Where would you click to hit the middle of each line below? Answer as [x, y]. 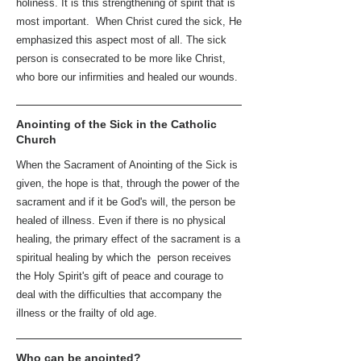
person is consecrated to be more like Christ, [121, 58]
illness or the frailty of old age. [90, 313]
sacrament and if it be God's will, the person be [126, 202]
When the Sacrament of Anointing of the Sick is [127, 165]
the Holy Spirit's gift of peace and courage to [120, 276]
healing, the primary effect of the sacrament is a [128, 239]
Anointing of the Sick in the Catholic [116, 124]
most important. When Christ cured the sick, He [129, 21]
